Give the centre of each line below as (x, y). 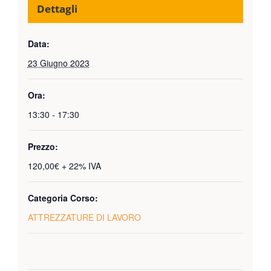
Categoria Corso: (63, 198)
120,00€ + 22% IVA (64, 166)
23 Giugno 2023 (58, 63)
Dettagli (57, 9)
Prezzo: (43, 147)
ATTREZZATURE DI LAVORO (84, 217)
